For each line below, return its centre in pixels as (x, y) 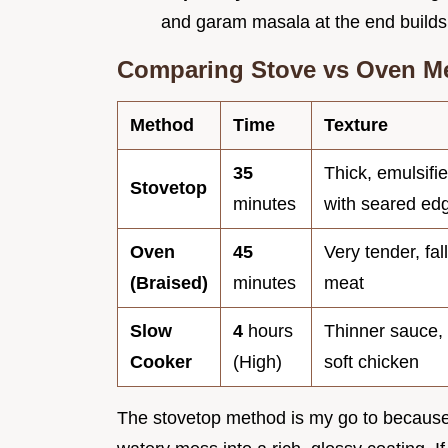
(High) (257, 362)
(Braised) (169, 283)
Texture (356, 125)
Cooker (161, 362)
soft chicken (371, 362)
